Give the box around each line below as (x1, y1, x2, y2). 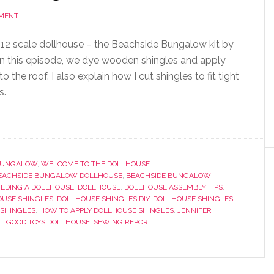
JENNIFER (177, 206, 212, 215)
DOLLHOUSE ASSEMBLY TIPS (124, 183, 223, 191)
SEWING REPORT (94, 218, 152, 226)
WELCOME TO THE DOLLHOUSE (41, 160, 150, 168)
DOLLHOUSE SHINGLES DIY (57, 194, 149, 203)
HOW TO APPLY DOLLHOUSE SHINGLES (39, 206, 174, 215)
